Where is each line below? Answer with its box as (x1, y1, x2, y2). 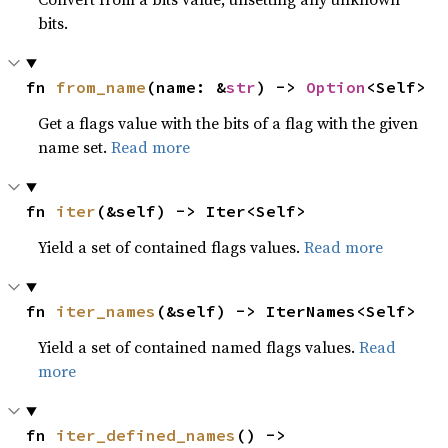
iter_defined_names (56, 425, 237, 445)
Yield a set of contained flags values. (38, 236, 305, 258)
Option (306, 77, 367, 97)
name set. (38, 136, 112, 158)
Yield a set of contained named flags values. (38, 336, 360, 358)
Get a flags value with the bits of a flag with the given (38, 112, 419, 134)
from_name (56, 77, 147, 97)
